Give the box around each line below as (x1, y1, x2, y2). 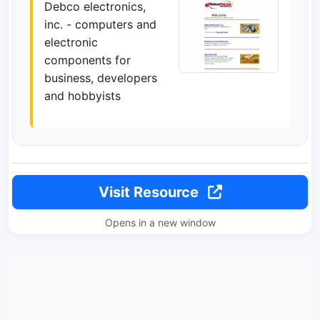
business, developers (44, 71, 157, 85)
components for (44, 53, 131, 67)
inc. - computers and (44, 17, 156, 31)
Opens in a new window (104, 216, 216, 229)
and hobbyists (44, 89, 121, 103)
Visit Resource (98, 184, 202, 201)
